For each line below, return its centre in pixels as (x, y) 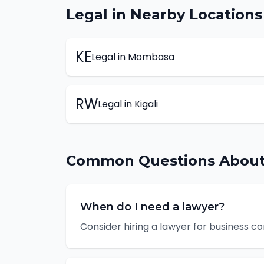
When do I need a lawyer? (152, 207)
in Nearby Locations (185, 14)
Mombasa (151, 57)
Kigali (146, 104)
